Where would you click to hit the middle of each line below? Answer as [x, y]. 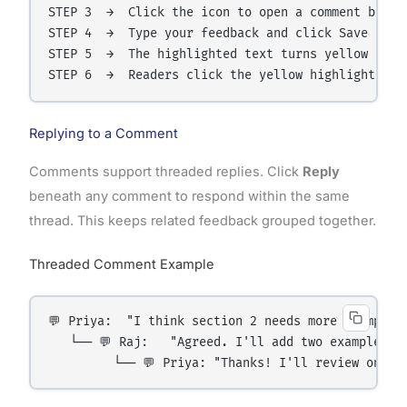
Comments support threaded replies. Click [165, 172]
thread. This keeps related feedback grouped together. [202, 221]
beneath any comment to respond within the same [189, 197]
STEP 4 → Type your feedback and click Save [208, 34]
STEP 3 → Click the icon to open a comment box [219, 13]
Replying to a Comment [103, 134]
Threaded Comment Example [121, 264]
